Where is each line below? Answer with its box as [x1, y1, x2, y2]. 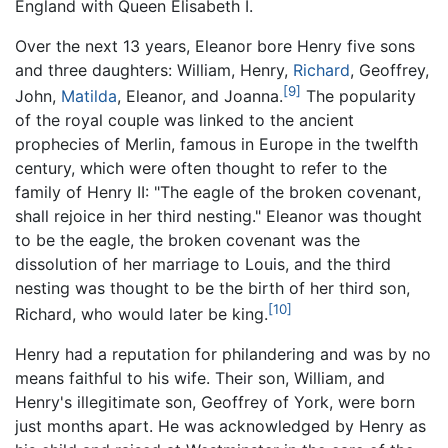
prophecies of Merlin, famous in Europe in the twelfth [15, 134, 418, 155]
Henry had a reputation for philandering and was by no [15, 344, 431, 365]
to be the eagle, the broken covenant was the [15, 230, 360, 251]
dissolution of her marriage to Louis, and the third [15, 254, 391, 275]
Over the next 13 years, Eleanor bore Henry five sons [15, 35, 415, 56]
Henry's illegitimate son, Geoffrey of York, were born [15, 392, 415, 413]
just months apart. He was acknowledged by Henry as [15, 416, 426, 437]
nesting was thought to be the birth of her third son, [15, 278, 410, 299]
